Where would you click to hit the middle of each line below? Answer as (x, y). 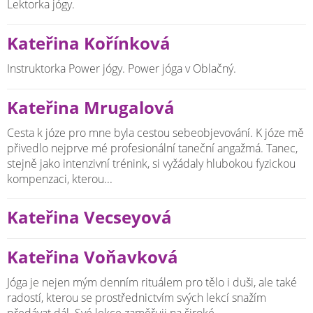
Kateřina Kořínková (89, 44)
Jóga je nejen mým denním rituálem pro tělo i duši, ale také (152, 282)
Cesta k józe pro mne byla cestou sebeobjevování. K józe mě (155, 132)
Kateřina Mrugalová (91, 107)
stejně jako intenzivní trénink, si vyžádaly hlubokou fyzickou (151, 163)
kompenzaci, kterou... (60, 179)
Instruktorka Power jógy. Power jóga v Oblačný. (122, 68)
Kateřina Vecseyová (89, 218)
